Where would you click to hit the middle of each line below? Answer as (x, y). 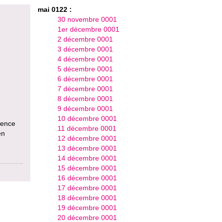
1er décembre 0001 (88, 29)
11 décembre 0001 (87, 128)
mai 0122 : (55, 9)
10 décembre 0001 (87, 118)
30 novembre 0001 (87, 19)
